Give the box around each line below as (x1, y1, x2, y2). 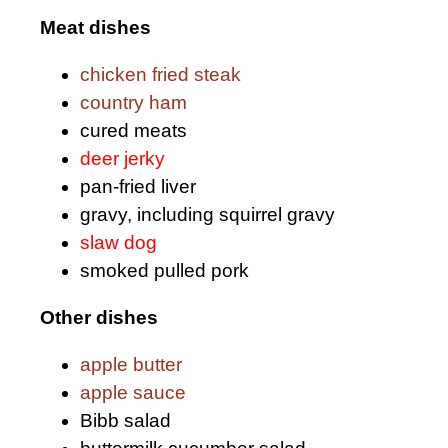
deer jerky (80, 148, 165, 169)
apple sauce (80, 382, 186, 404)
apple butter (80, 354, 182, 376)
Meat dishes (40, 16, 151, 38)
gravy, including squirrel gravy (80, 204, 335, 225)
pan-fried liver (80, 176, 196, 197)
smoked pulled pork (80, 260, 249, 281)
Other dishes (40, 307, 158, 329)
